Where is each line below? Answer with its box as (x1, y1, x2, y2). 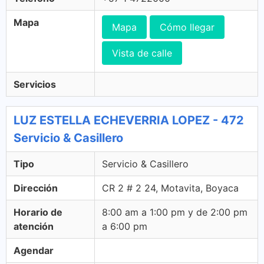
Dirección (14, 182, 58, 194)
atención (14, 220, 54, 232)
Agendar (14, 245, 54, 256)
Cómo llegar (160, 21, 214, 33)
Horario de (14, 206, 62, 218)
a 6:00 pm (102, 220, 147, 232)
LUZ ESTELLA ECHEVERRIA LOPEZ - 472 (14, 113, 244, 127)
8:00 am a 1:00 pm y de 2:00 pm (102, 206, 247, 218)
